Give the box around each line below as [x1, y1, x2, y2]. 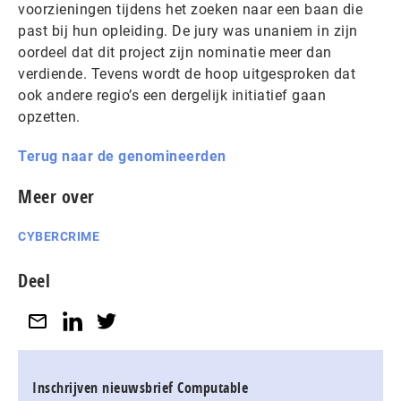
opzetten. [18, 108, 81, 125]
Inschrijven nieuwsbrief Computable [32, 377, 248, 397]
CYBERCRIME [18, 229, 99, 243]
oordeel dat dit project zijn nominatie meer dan [18, 44, 332, 61]
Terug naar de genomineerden [18, 148, 226, 165]
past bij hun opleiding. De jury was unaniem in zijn [18, 22, 358, 39]
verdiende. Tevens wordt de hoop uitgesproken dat [18, 65, 355, 82]
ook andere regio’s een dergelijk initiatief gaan [18, 87, 326, 104]
